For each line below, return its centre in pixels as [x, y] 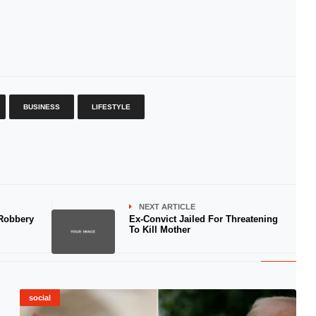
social [39, 298]
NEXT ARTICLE [167, 207]
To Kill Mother [159, 230]
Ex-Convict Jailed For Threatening [203, 219]
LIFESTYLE [111, 107]
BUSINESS [41, 107]
